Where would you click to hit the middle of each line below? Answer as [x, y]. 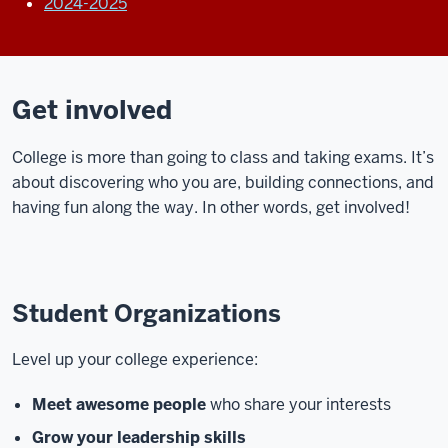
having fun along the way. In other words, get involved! [211, 207]
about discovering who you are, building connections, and [223, 182]
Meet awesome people [119, 404]
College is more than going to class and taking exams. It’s [223, 157]
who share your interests [300, 404]
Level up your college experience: [139, 359]
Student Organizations [146, 313]
